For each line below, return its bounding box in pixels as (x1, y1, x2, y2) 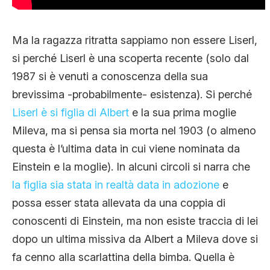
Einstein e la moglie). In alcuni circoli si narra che (12, 160, 250, 174)
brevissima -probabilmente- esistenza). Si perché (12, 88, 252, 101)
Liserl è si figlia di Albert (12, 106, 129, 119)
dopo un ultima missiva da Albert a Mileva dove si (12, 233, 258, 246)
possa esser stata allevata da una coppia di (12, 196, 225, 210)
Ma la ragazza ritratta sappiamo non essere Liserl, (12, 34, 257, 47)
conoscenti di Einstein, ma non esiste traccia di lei (12, 215, 258, 228)
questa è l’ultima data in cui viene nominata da (12, 142, 240, 155)
